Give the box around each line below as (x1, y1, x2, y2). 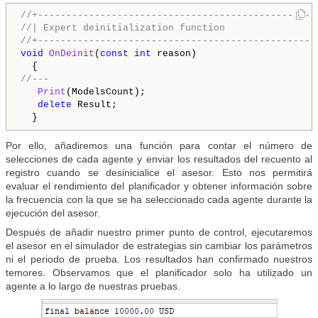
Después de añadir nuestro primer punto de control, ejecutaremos (6, 226, 312, 238)
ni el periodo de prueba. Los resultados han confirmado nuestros (6, 253, 312, 265)
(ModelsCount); (66, 87, 146, 98)
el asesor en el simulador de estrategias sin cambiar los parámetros (6, 240, 312, 252)
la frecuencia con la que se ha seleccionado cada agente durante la (6, 194, 312, 206)
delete (38, 99, 72, 111)
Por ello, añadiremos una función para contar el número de (6, 140, 312, 152)
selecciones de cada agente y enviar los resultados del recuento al (6, 153, 312, 165)
